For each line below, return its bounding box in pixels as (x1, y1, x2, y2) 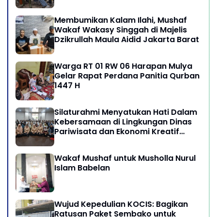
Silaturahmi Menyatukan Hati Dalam (54, 106, 197, 118)
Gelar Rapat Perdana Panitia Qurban (54, 70, 200, 81)
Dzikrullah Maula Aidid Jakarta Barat (54, 33, 199, 45)
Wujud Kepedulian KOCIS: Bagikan (54, 198, 188, 210)
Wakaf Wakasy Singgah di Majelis (54, 24, 187, 35)
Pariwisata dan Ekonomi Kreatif (54, 125, 179, 137)
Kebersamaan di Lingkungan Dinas (54, 116, 192, 127)
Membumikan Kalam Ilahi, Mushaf (54, 14, 187, 26)
